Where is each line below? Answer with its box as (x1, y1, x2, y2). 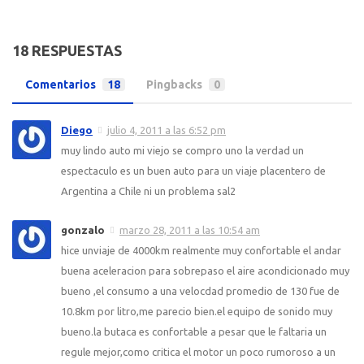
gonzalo (61, 224, 105, 236)
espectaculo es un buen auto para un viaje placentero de (61, 165, 326, 176)
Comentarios (25, 77, 96, 91)
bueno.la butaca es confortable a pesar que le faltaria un (61, 326, 327, 338)
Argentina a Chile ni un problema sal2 (61, 185, 236, 197)
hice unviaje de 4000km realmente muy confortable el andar (61, 245, 341, 257)
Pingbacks (146, 77, 202, 91)
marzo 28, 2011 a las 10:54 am (119, 224, 260, 236)
